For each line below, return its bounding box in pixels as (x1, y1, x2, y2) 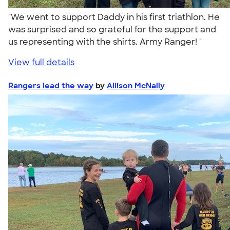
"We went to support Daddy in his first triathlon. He (8, 11, 220, 23)
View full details (8, 56, 74, 68)
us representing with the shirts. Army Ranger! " (8, 36, 206, 47)
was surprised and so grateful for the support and (8, 24, 216, 35)
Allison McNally (107, 80, 165, 91)
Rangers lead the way (8, 80, 93, 91)
